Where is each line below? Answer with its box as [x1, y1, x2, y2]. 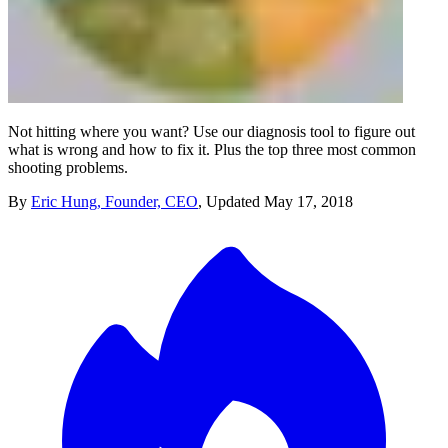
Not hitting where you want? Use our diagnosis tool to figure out [8, 122, 415, 140]
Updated [206, 192, 264, 210]
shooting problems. [8, 158, 128, 176]
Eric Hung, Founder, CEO [31, 192, 198, 210]
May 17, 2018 [264, 192, 353, 210]
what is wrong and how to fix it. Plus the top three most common [8, 140, 416, 158]
